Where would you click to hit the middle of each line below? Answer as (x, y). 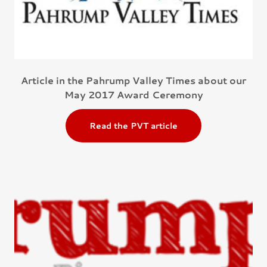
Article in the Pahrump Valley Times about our (133, 80)
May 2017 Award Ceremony (133, 94)
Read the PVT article (133, 126)
